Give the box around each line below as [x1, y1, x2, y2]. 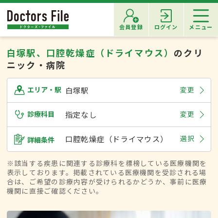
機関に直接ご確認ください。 [7, 186, 104, 196]
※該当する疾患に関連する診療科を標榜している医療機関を [7, 158, 207, 168]
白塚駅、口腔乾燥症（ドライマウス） [7, 46, 174, 59]
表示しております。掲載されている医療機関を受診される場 [7, 167, 207, 178]
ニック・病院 [7, 58, 66, 71]
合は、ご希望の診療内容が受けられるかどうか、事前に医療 [7, 177, 207, 187]
